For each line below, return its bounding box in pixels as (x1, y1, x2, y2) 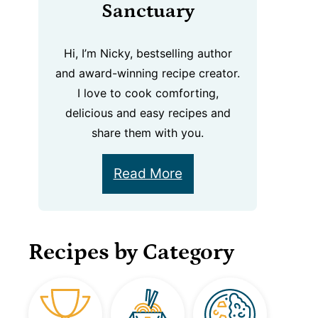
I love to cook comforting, (77, 86, 219, 101)
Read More (113, 165, 182, 182)
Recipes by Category (28, 240, 234, 266)
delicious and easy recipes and (65, 106, 231, 121)
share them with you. (92, 126, 204, 141)
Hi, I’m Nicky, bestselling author (63, 46, 232, 61)
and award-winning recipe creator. (55, 66, 240, 81)
